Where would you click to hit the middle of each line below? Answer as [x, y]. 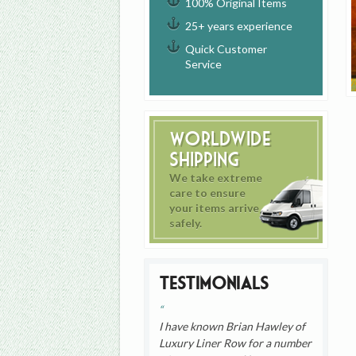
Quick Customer [226, 49]
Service [204, 64]
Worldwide [221, 139]
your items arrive [215, 208]
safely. [186, 223]
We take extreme [216, 178]
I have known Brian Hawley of [232, 327]
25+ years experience [239, 26]
